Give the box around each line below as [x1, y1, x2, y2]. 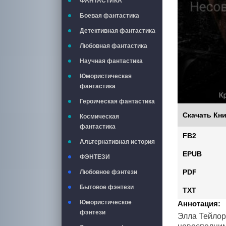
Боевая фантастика [80, 12, 139, 19]
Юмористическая [80, 73, 132, 80]
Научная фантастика [80, 58, 143, 65]
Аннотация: [178, 199, 220, 208]
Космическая [80, 113, 119, 120]
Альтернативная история [80, 138, 155, 145]
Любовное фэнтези [80, 168, 137, 176]
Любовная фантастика [80, 42, 147, 49]
